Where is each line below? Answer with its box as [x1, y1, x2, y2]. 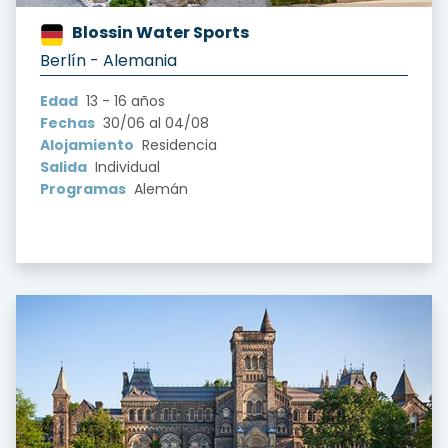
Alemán [130, 178, 188, 199]
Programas [40, 178, 126, 199]
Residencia [138, 134, 217, 155]
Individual [91, 156, 160, 177]
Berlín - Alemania [40, 48, 177, 72]
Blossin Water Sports [72, 20, 249, 44]
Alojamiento [40, 134, 134, 155]
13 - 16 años [82, 90, 165, 111]
